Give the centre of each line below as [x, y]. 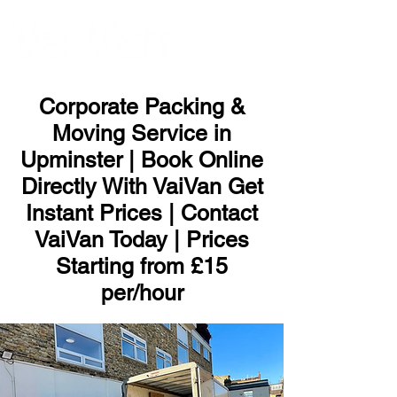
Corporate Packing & [142, 107]
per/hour [142, 293]
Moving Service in [142, 133]
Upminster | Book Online [142, 160]
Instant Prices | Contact [142, 213]
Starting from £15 [142, 266]
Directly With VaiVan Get [142, 187]
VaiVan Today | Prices [142, 240]
